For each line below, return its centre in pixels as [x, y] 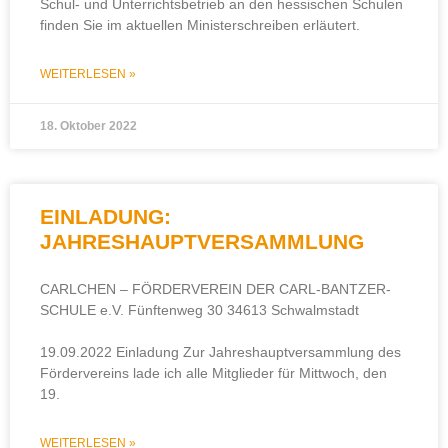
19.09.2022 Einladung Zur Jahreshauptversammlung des [220, 352]
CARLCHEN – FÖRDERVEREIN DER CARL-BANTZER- [215, 289]
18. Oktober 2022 [88, 126]
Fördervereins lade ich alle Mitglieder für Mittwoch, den [213, 373]
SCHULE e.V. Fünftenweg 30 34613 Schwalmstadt [199, 310]
